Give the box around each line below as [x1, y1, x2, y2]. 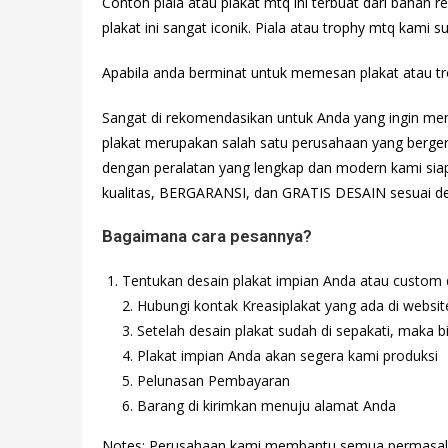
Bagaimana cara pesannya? [102, 226, 312, 247]
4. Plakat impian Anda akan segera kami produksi [122, 346, 438, 366]
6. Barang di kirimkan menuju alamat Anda [122, 396, 396, 416]
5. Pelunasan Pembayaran [122, 371, 290, 391]
